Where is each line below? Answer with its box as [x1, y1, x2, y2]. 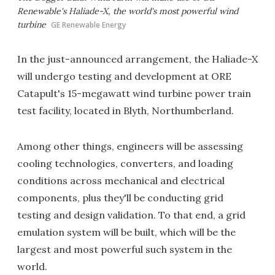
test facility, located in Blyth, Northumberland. [17, 104, 234, 117]
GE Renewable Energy [51, 20, 126, 31]
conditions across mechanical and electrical [17, 174, 225, 187]
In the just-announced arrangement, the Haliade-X [17, 53, 258, 66]
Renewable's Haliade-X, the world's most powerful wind [17, 6, 238, 17]
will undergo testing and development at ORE [17, 70, 231, 83]
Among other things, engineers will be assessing [17, 140, 243, 153]
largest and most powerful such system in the [17, 243, 232, 256]
